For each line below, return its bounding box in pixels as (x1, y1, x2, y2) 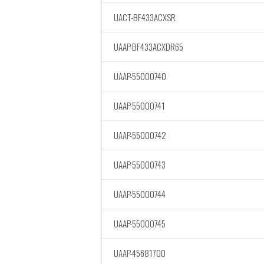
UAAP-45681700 (114, 246, 166, 259)
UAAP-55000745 (114, 217, 166, 230)
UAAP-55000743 (114, 158, 166, 171)
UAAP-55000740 (114, 70, 166, 82)
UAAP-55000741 (114, 99, 165, 112)
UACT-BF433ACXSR (114, 11, 176, 24)
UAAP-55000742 (114, 128, 166, 141)
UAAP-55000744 (114, 187, 166, 200)
